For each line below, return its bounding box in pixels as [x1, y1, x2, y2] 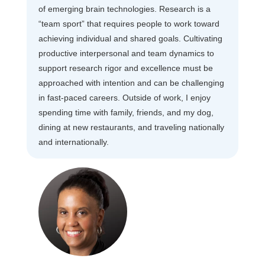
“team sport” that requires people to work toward [38, 18, 219, 28]
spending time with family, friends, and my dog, [38, 107, 214, 117]
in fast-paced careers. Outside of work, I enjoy [38, 92, 211, 102]
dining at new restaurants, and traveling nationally [38, 122, 224, 132]
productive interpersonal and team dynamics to [38, 48, 214, 58]
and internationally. [38, 137, 109, 147]
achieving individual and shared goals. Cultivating [38, 33, 222, 43]
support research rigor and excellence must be [38, 63, 213, 73]
